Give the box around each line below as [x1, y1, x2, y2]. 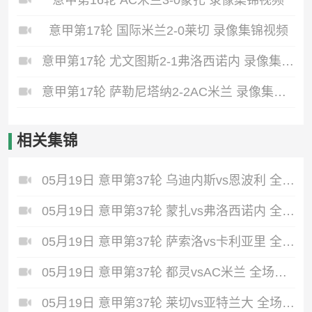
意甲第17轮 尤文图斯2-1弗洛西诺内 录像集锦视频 [281, 54, 294, 68]
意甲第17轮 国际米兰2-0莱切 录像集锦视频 [48, 23, 288, 38]
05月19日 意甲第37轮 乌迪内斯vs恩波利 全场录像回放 [281, 173, 295, 187]
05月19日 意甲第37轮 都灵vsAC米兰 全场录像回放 [274, 265, 287, 279]
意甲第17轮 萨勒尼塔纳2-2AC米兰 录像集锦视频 [273, 84, 286, 99]
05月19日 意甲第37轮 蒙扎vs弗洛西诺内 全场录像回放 [281, 203, 295, 218]
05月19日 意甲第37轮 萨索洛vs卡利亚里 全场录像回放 [281, 234, 295, 249]
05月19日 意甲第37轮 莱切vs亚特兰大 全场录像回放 [281, 295, 295, 310]
